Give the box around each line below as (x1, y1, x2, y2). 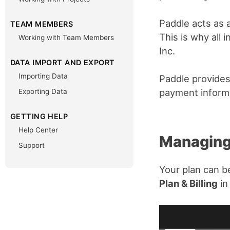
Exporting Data (18, 87, 67, 95)
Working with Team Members (18, 33, 114, 42)
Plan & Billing (159, 177, 218, 189)
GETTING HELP (10, 112, 68, 121)
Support (18, 141, 45, 149)
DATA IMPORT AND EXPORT (10, 58, 115, 67)
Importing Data (18, 72, 68, 80)
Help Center (18, 126, 58, 134)
